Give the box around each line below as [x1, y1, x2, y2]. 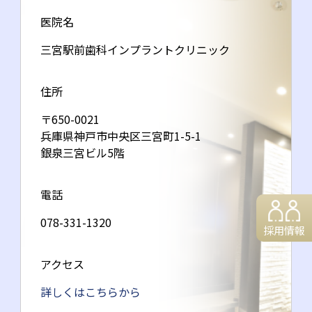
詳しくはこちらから [40, 283, 141, 300]
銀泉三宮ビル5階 [40, 144, 125, 161]
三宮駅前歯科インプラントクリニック [40, 41, 231, 58]
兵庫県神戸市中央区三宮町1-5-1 [40, 127, 202, 144]
